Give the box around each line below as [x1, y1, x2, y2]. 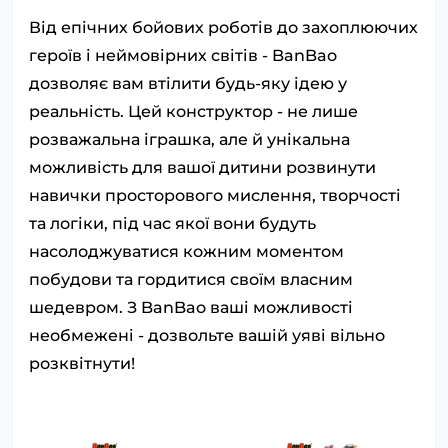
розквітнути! [29, 353, 135, 373]
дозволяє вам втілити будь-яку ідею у [29, 73, 347, 93]
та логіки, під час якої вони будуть [29, 213, 316, 233]
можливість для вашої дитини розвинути [29, 157, 376, 177]
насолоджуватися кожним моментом [29, 241, 344, 261]
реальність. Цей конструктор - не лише [29, 101, 358, 121]
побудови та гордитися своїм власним [29, 269, 353, 289]
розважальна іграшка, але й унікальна [29, 129, 350, 149]
